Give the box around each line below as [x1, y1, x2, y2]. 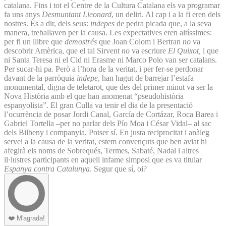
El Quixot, [166, 46, 201, 55]
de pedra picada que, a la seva [117, 19, 211, 28]
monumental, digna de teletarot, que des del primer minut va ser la [4, 82, 213, 91]
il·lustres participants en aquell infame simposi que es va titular [4, 155, 202, 164]
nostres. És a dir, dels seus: [4, 19, 90, 28]
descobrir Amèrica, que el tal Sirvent [4, 46, 122, 55]
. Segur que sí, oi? [90, 164, 147, 173]
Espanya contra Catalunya [4, 164, 90, 173]
